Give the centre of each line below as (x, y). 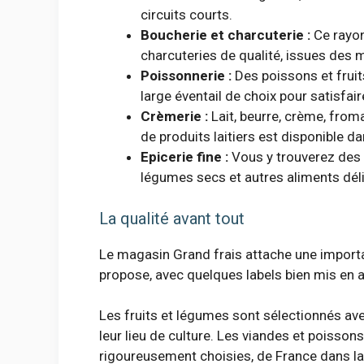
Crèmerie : (174, 117)
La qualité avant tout (172, 218)
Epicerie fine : (184, 157)
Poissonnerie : (186, 76)
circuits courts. (186, 15)
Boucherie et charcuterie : (225, 35)
